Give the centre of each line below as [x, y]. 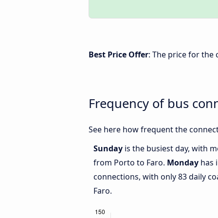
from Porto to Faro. [130, 163]
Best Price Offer [118, 54]
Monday [183, 163]
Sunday [109, 149]
